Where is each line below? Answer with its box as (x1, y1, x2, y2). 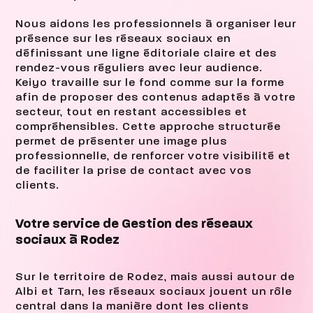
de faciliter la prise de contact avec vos (15, 165, 252, 177)
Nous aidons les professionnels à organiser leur (15, 18, 297, 30)
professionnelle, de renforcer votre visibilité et (15, 150, 291, 162)
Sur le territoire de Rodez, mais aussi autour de (15, 271, 296, 283)
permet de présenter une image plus (15, 136, 228, 147)
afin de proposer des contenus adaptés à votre (15, 92, 296, 103)
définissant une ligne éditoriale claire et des (15, 48, 277, 59)
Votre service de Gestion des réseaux (15, 217, 254, 231)
